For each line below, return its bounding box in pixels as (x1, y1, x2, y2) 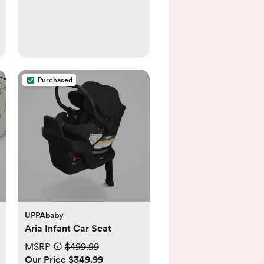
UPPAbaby (25, 210, 64, 220)
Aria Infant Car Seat (25, 223, 111, 235)
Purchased (38, 76, 72, 85)
